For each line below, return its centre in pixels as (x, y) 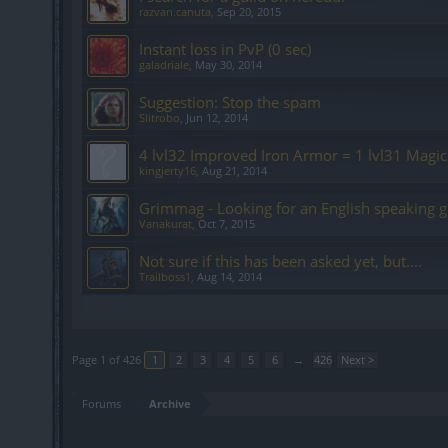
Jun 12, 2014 (217, 117)
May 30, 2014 (228, 64)
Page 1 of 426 (106, 359)
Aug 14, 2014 (229, 276)
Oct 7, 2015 (226, 223)
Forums (101, 403)
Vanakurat (165, 223)
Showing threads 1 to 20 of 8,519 (176, 306)
